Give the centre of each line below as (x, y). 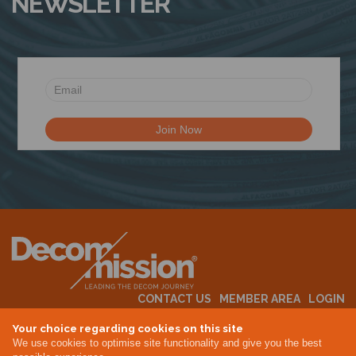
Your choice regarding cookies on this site (128, 328)
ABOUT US (212, 317)
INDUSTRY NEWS (297, 317)
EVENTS (152, 317)
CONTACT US (174, 298)
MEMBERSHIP (84, 317)
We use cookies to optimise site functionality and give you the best (167, 343)
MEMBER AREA (260, 298)
